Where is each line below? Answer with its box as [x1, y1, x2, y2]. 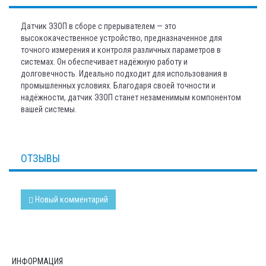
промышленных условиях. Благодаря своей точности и [21, 81, 216, 90]
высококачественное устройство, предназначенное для [21, 33, 222, 43]
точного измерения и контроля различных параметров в [21, 45, 221, 55]
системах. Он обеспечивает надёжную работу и [21, 57, 188, 66]
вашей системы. [21, 104, 77, 114]
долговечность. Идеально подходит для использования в [21, 69, 227, 78]
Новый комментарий [33, 195, 108, 204]
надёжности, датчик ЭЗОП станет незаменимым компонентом [21, 93, 241, 102]
